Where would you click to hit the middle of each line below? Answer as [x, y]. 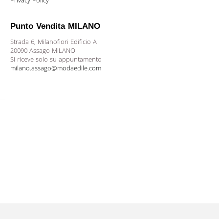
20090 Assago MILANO [43, 50]
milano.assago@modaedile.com [56, 68]
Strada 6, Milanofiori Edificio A [54, 42]
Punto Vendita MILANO [55, 26]
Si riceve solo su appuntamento [56, 59]
